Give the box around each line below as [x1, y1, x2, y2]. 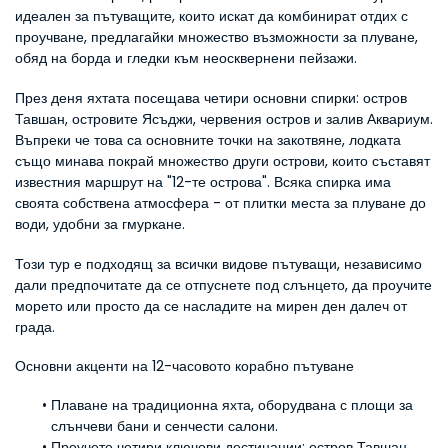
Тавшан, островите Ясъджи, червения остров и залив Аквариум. [15, 109, 433, 129]
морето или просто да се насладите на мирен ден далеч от [15, 296, 407, 316]
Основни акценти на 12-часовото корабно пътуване [15, 356, 354, 376]
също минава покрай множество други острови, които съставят [15, 151, 430, 171]
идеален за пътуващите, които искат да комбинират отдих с [15, 6, 408, 26]
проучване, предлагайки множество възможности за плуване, [15, 27, 418, 47]
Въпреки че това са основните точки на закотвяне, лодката [15, 130, 401, 150]
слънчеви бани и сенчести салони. [51, 416, 278, 436]
